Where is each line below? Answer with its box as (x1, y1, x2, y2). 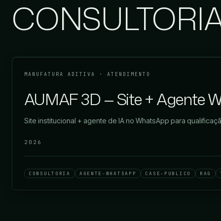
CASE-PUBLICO (145, 170, 191, 177)
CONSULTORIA (29, 170, 71, 177)
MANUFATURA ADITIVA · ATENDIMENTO (24, 71, 150, 78)
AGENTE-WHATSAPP (79, 170, 137, 177)
